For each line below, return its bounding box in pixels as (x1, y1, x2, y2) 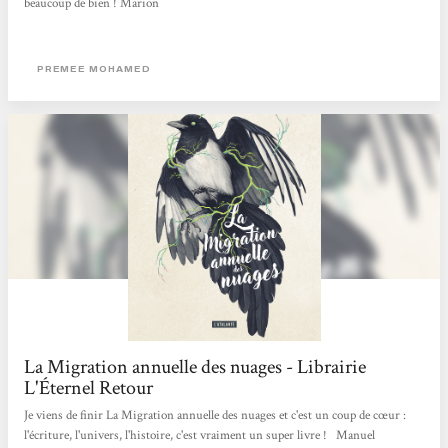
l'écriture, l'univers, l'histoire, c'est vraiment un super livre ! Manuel (24, 426, 376, 444)
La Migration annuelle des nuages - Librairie (24, 354, 367, 381)
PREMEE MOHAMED (36, 63, 152, 75)
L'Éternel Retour (24, 375, 154, 402)
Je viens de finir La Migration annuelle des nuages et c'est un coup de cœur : (24, 406, 407, 424)
